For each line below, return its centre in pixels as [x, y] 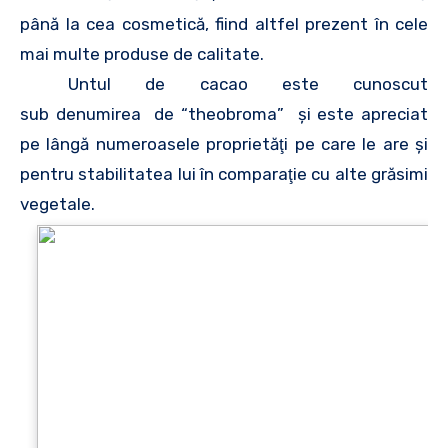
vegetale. [57, 203]
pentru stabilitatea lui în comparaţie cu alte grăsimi [224, 173]
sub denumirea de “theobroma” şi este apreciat [224, 113]
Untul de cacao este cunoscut [248, 83]
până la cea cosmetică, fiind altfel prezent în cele [224, 23]
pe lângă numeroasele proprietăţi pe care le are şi [224, 143]
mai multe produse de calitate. [142, 53]
